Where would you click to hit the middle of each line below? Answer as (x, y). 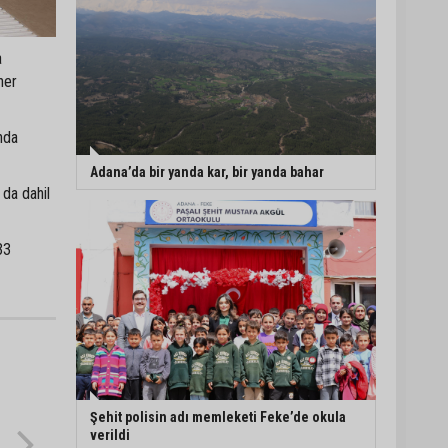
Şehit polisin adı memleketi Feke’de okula (218, 417)
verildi (110, 435)
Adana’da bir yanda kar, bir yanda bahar (207, 172)
